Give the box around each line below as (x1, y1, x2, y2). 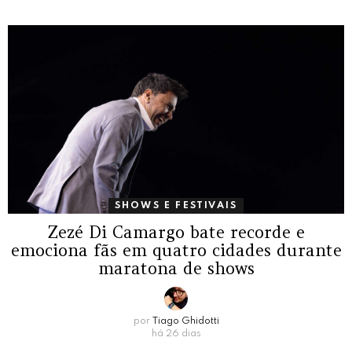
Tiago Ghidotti (152, 317, 219, 327)
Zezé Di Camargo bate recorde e (47, 222, 305, 244)
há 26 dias (151, 329, 201, 339)
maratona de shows (97, 258, 255, 280)
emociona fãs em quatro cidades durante (10, 240, 342, 262)
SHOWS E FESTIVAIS (114, 201, 238, 211)
